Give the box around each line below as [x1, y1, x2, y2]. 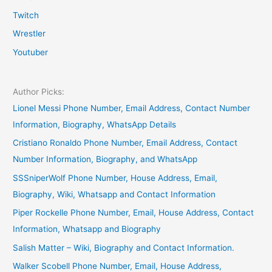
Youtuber [13, 47, 49, 57]
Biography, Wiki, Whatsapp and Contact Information [13, 189, 216, 199]
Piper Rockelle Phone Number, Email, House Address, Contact [13, 208, 254, 218]
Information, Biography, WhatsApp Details [13, 120, 177, 130]
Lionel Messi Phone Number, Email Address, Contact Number [13, 103, 251, 114]
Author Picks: [13, 87, 65, 97]
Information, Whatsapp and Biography [13, 224, 161, 234]
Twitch [13, 10, 39, 20]
